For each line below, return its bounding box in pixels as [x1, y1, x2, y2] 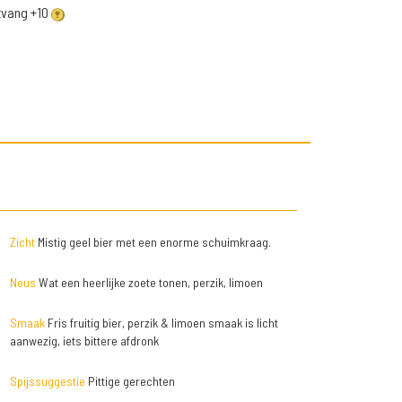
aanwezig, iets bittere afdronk [9, 333, 159, 349]
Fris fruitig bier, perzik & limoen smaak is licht [44, 315, 278, 331]
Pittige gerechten [84, 373, 175, 389]
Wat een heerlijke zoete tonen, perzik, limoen [35, 275, 263, 291]
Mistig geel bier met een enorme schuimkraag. [34, 234, 271, 250]
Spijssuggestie [9, 373, 85, 389]
